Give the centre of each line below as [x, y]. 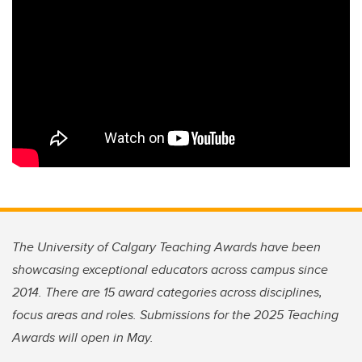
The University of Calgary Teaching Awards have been [166, 247]
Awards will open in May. [83, 338]
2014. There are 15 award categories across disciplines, [167, 293]
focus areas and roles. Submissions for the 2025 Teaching [175, 315]
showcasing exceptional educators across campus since [170, 270]
